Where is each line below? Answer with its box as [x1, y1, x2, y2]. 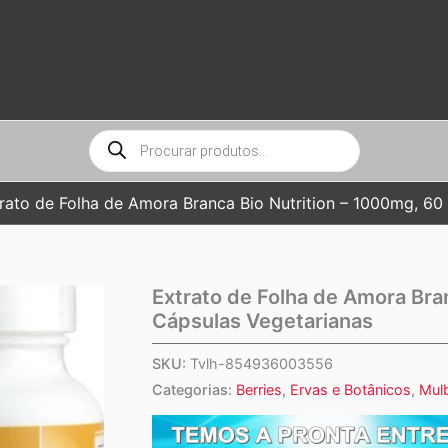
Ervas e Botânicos [290, 381, 411, 399]
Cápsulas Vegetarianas [152, 309, 373, 333]
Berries [236, 381, 282, 399]
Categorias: [152, 381, 236, 399]
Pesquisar [88, 130, 155, 148]
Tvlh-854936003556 [190, 355, 333, 373]
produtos [88, 150, 149, 168]
